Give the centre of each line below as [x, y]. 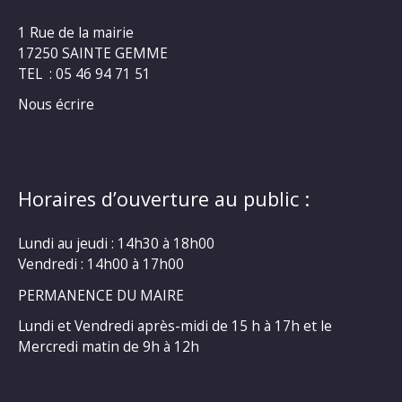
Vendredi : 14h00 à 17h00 [101, 264]
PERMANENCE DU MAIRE [101, 295]
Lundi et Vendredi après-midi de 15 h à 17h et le [175, 326]
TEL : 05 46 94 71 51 [84, 73]
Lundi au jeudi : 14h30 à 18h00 [116, 244]
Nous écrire [56, 105]
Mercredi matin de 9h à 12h [109, 347]
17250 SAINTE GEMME [93, 52]
